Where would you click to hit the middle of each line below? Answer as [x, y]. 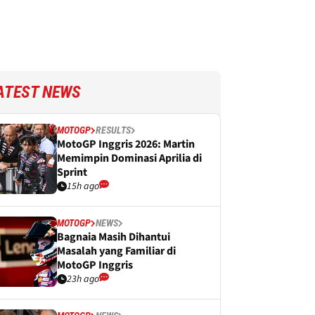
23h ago [83, 279]
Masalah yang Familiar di [116, 251]
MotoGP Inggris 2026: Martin [126, 144]
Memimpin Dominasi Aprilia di [129, 158]
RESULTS [113, 130]
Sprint [72, 172]
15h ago [83, 186]
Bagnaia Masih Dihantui [114, 237]
